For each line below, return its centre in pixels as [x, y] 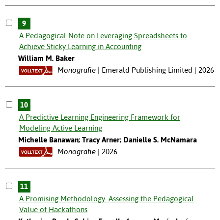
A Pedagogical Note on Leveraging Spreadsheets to [103, 36]
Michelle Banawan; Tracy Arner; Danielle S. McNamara [107, 140]
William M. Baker [46, 58]
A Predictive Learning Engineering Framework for [99, 117]
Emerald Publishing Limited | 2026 [158, 70]
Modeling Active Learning [60, 128]
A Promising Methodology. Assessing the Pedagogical [106, 199]
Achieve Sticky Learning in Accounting [80, 47]
